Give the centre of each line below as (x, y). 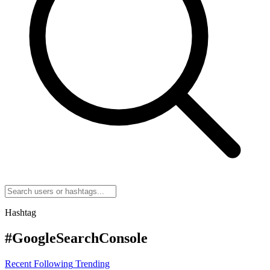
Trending (93, 263)
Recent (18, 263)
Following (53, 263)
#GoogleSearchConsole (76, 238)
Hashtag (20, 212)
